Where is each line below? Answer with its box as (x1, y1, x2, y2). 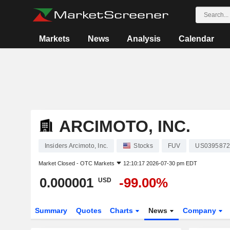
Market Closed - (38, 160, 80, 166)
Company (183, 206, 219, 215)
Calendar (178, 34, 214, 43)
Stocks (133, 142, 153, 149)
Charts (110, 206, 136, 215)
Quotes (75, 206, 102, 215)
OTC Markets (80, 160, 114, 166)
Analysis (127, 34, 161, 43)
